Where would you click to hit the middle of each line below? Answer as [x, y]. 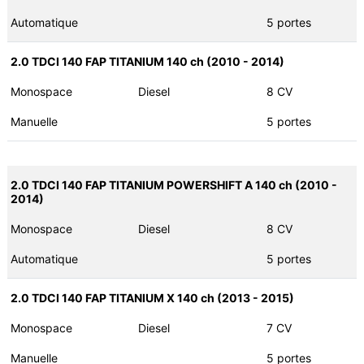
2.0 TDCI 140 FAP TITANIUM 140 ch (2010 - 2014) [147, 62]
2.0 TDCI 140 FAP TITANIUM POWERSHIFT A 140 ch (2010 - [173, 185]
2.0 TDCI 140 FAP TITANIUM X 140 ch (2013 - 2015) [152, 298]
